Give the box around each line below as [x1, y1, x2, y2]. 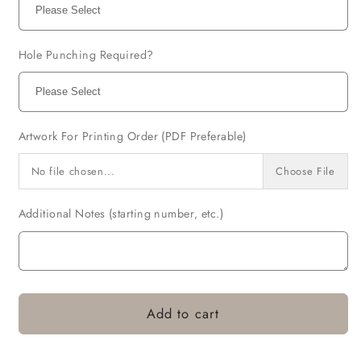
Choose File [276, 164, 335, 180]
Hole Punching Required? [18, 46, 154, 63]
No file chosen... [31, 164, 115, 180]
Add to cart [146, 304, 220, 324]
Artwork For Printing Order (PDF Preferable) [18, 127, 247, 144]
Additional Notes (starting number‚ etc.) [18, 205, 224, 222]
